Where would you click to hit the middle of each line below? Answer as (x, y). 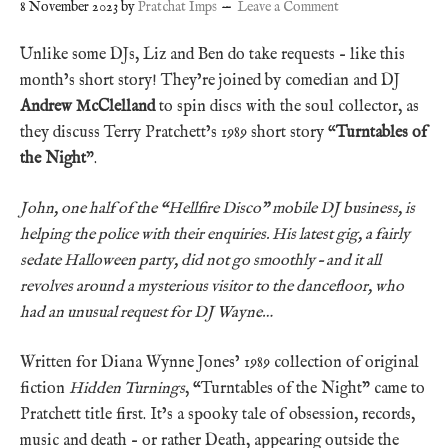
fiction (44, 388)
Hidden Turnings (127, 388)
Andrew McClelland (87, 106)
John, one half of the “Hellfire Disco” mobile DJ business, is (217, 208)
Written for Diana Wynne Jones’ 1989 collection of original (219, 362)
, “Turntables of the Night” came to (305, 388)
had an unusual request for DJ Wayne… (146, 312)
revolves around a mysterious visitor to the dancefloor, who (212, 286)
